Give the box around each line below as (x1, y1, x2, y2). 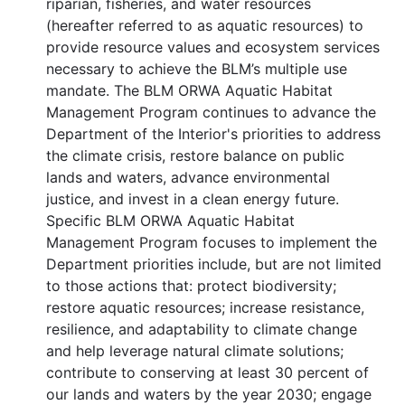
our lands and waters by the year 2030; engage (46, 384, 372, 403)
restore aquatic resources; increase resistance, (46, 297, 364, 316)
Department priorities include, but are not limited (46, 254, 381, 273)
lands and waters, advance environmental (46, 167, 330, 186)
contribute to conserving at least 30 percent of (46, 363, 369, 381)
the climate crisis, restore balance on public (46, 146, 344, 165)
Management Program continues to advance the (46, 102, 376, 121)
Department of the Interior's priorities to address (46, 124, 381, 143)
